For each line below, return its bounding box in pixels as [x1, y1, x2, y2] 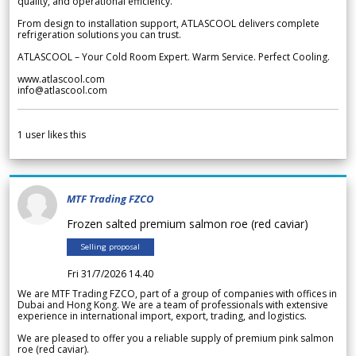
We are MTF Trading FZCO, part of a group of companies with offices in [17, 287, 337, 301]
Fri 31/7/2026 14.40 [68, 267, 153, 281]
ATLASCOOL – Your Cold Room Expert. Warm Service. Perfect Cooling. [17, 50, 330, 64]
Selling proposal [81, 242, 140, 253]
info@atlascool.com [17, 83, 107, 98]
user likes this [23, 128, 86, 142]
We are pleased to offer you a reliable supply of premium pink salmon [17, 331, 334, 346]
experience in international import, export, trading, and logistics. [17, 309, 307, 323]
